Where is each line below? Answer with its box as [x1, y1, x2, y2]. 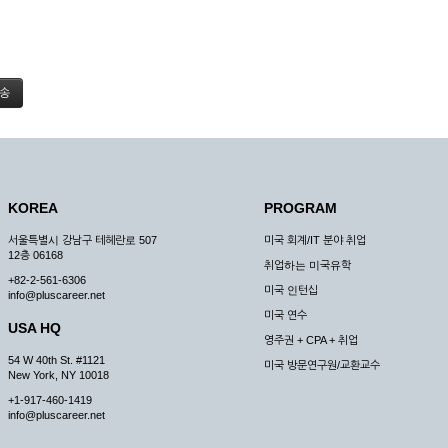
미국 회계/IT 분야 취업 [264, 234, 366, 246]
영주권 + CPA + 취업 [264, 334, 358, 346]
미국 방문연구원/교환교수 [264, 359, 380, 371]
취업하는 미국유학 [264, 259, 351, 271]
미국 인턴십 [264, 284, 318, 296]
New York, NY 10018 [8, 369, 109, 381]
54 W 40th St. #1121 [8, 354, 105, 366]
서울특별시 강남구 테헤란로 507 [8, 234, 157, 246]
